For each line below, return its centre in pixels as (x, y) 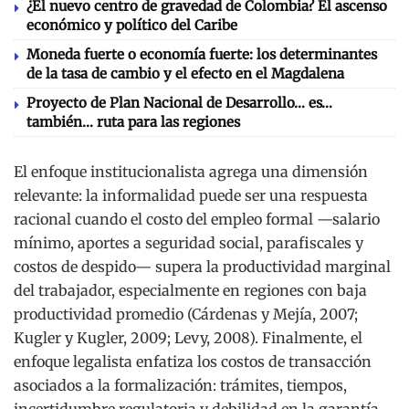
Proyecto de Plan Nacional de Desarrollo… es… (179, 102)
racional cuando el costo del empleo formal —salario (197, 219)
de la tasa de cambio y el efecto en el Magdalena (185, 73)
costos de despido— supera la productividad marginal (202, 266)
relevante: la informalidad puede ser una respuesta (191, 195)
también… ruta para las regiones (133, 121)
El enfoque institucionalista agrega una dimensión (191, 171)
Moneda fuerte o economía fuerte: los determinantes (202, 54)
